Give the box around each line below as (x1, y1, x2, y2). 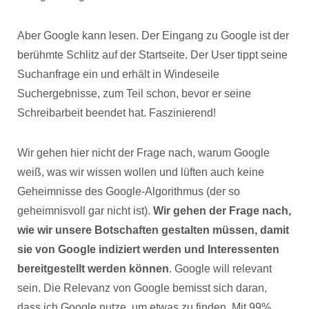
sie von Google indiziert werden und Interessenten (17, 243, 279, 255)
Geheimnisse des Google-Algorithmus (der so (17, 186, 240, 197)
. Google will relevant (169, 263, 272, 275)
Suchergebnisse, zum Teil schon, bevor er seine (17, 88, 251, 99)
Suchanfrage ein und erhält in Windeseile (17, 68, 219, 80)
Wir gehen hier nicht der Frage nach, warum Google (17, 147, 270, 159)
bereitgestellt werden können (17, 263, 169, 275)
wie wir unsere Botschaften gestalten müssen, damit (17, 224, 289, 236)
